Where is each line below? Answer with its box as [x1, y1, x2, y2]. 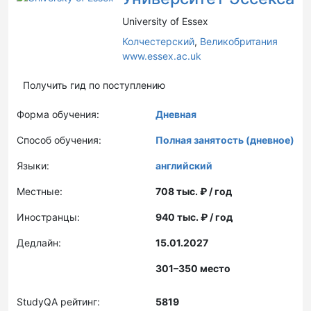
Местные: [17, 185, 62, 197]
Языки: [17, 160, 49, 171]
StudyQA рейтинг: [17, 296, 100, 308]
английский [155, 160, 212, 171]
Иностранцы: [17, 211, 80, 223]
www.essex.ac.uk [122, 50, 201, 62]
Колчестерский [122, 35, 194, 47]
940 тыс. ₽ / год [155, 211, 233, 223]
